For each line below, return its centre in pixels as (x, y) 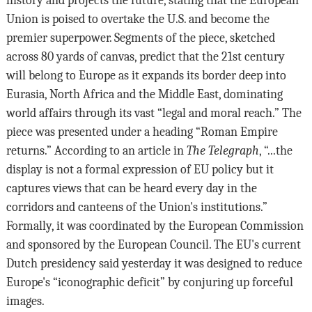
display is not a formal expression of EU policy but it (140, 169)
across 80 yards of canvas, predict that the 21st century (145, 56)
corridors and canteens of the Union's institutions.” (136, 206)
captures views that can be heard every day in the (131, 188)
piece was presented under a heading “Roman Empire (142, 131)
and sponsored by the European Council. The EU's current (153, 244)
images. (25, 301)
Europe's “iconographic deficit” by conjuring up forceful (149, 282)
